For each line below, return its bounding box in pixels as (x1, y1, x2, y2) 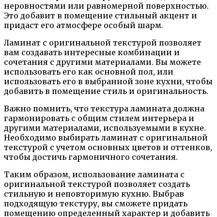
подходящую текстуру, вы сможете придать (4, 198, 187, 208)
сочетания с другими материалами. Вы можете (4, 57, 201, 67)
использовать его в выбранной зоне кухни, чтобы (4, 76, 213, 86)
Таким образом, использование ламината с (4, 169, 185, 179)
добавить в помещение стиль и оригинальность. (4, 86, 208, 96)
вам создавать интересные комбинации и (4, 47, 180, 57)
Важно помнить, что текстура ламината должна (4, 103, 204, 113)
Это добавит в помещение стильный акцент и (4, 10, 197, 20)
